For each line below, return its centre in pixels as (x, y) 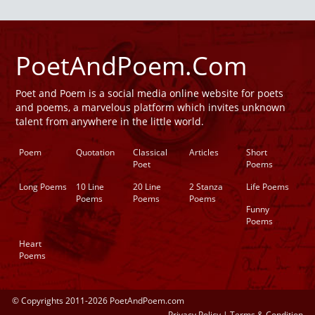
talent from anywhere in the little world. (110, 122)
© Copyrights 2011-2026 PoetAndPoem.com (98, 301)
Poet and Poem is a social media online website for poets (149, 94)
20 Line (147, 187)
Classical (150, 153)
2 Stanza (206, 187)
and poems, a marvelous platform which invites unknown (150, 108)
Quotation (95, 153)
